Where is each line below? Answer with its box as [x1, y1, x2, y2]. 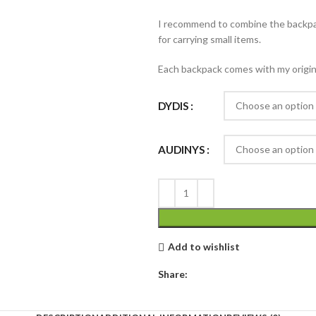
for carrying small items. [158, 32, 261, 45]
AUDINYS [158, 142, 205, 156]
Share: [158, 267, 188, 280]
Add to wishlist [167, 241, 240, 253]
